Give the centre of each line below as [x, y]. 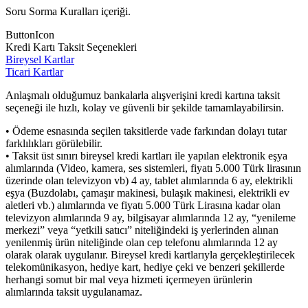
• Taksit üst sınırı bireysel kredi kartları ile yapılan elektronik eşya [146, 155]
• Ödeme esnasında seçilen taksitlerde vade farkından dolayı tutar [146, 131]
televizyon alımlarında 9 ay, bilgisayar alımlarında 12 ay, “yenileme [151, 217]
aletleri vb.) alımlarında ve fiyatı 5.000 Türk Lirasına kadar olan [143, 205]
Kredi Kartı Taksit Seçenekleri [71, 47]
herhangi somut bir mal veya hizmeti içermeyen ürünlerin [129, 279]
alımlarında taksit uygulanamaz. [74, 291]
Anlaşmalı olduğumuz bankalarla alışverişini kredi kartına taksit [143, 95]
